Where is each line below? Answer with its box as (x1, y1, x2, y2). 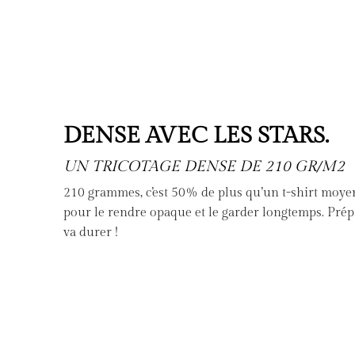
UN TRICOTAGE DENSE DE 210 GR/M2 (63, 158, 345, 176)
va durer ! (63, 225, 118, 241)
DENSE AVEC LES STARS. (63, 122, 329, 150)
